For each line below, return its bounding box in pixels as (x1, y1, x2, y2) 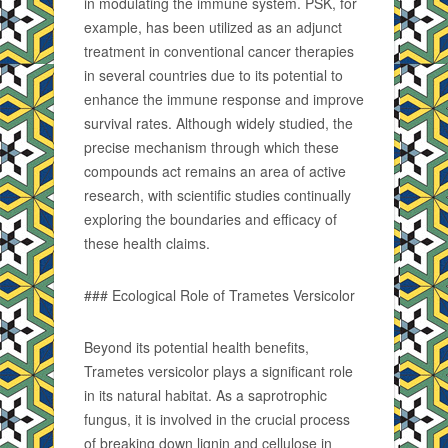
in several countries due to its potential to (84, 65, 343, 85)
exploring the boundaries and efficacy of (84, 209, 337, 229)
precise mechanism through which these (84, 137, 339, 157)
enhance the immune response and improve (84, 89, 364, 109)
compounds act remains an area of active (84, 161, 346, 181)
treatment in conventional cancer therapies (84, 41, 354, 61)
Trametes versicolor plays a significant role (84, 361, 353, 381)
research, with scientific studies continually (84, 185, 351, 205)
